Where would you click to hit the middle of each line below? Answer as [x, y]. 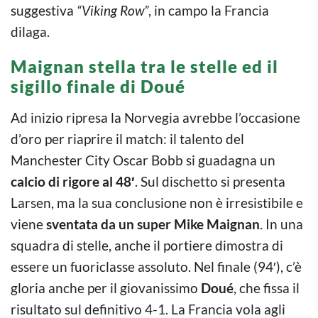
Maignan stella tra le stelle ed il [144, 66]
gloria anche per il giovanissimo [106, 287]
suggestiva [44, 10]
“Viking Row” [113, 10]
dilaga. [30, 31]
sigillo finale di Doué [98, 86]
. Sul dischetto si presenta [210, 181]
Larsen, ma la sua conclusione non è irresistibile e [157, 202]
